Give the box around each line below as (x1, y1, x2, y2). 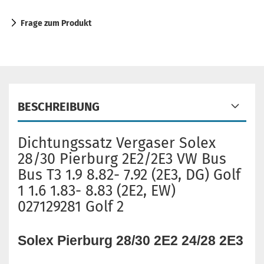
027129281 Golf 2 (18, 198, 128, 216)
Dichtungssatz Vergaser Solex (18, 134, 216, 152)
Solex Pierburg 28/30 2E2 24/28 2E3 (18, 233, 243, 248)
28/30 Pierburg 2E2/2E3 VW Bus (18, 150, 226, 168)
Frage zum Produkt (21, 18, 91, 28)
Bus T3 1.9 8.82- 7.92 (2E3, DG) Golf (18, 166, 240, 184)
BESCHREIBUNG (18, 100, 100, 114)
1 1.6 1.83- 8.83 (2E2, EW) (18, 182, 180, 200)
